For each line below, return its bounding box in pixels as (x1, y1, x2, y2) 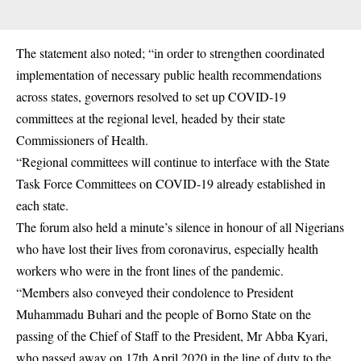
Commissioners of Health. (16, 131, 148, 148)
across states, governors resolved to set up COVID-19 (16, 87, 286, 105)
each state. (16, 196, 68, 214)
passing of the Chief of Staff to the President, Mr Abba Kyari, (16, 326, 328, 344)
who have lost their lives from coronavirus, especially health (16, 239, 318, 257)
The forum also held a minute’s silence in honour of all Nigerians (16, 218, 344, 235)
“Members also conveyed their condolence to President (16, 283, 293, 301)
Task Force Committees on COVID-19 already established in (16, 174, 326, 192)
